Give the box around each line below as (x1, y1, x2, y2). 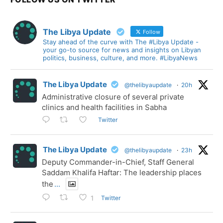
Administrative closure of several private (42, 92, 184, 102)
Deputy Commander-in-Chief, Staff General (42, 157, 194, 167)
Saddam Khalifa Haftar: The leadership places (42, 167, 202, 177)
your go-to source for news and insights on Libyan (43, 45, 201, 54)
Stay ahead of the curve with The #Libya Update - (43, 37, 199, 46)
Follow (141, 28, 160, 35)
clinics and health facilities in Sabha (42, 102, 167, 112)
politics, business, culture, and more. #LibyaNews (43, 53, 198, 62)
